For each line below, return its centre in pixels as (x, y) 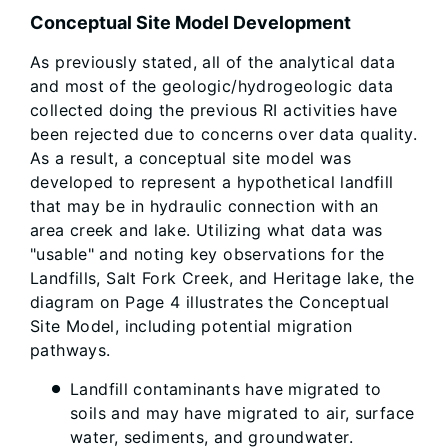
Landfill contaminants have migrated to (226, 389)
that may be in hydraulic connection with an (204, 206)
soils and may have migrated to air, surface (242, 413)
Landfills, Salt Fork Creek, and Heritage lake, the (222, 278)
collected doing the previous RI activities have (214, 110)
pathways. (70, 350)
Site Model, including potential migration (191, 326)
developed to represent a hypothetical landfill (212, 182)
